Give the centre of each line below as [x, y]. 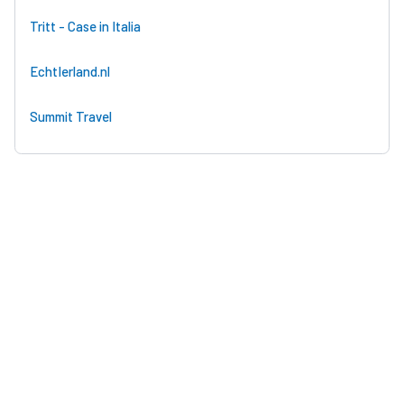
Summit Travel [71, 116]
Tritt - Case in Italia [85, 26]
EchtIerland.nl [70, 71]
